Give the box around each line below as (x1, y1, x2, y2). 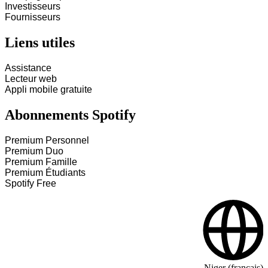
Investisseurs (5, 1, 60, 12)
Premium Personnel (5, 135, 89, 145)
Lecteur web (5, 74, 57, 84)
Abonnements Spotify (5, 107, 136, 123)
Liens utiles (5, 35, 75, 51)
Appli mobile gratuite (5, 84, 92, 95)
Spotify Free (5, 178, 56, 188)
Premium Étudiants (5, 167, 86, 178)
